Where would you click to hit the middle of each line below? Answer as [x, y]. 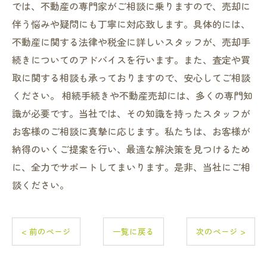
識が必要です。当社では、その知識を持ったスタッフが [131, 113]
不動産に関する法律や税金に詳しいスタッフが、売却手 [131, 42]
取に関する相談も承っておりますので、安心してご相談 [131, 77]
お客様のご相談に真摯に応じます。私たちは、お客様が [131, 131]
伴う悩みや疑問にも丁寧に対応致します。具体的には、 [131, 24]
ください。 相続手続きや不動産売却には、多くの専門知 [132, 95]
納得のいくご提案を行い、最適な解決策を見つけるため [131, 149]
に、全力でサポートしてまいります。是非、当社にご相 [131, 167]
